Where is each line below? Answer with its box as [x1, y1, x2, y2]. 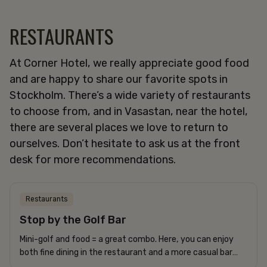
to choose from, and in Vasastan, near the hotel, [10, 104, 248, 118]
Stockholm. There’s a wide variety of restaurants [10, 88, 250, 102]
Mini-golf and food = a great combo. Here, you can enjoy [20, 234, 234, 244]
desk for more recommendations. [10, 153, 176, 166]
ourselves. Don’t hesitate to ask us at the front [10, 136, 240, 150]
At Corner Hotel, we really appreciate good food [10, 56, 249, 70]
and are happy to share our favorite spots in [10, 72, 228, 86]
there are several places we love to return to [10, 120, 228, 134]
